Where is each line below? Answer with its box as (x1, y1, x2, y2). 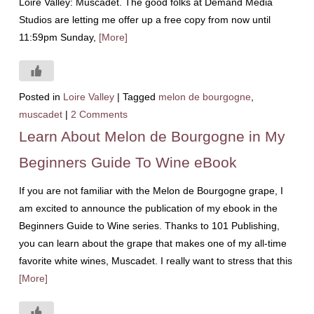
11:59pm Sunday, (18, 32, 99, 43)
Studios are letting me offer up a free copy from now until (18, 14, 271, 25)
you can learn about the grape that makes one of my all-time (18, 238, 287, 249)
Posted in (18, 91, 60, 102)
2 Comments (70, 109, 128, 120)
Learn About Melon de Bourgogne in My (18, 128, 285, 144)
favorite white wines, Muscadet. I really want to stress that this (18, 255, 292, 266)
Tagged (122, 91, 156, 102)
